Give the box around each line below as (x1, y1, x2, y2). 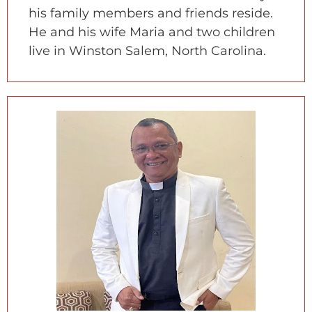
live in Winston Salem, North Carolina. (29, 43, 266, 59)
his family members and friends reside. (29, 6, 273, 22)
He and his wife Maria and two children (29, 24, 275, 40)
